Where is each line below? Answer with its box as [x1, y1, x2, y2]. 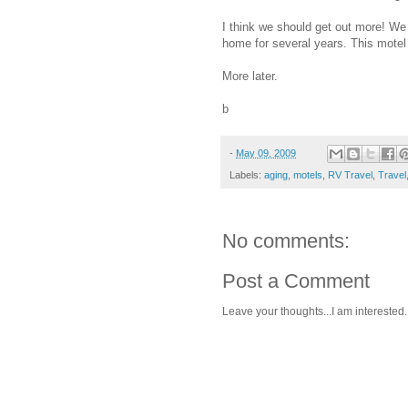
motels [293, 169, 322, 181]
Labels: [229, 169, 264, 181]
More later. [222, 68, 278, 83]
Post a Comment [222, 270, 370, 293]
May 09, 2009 [236, 147, 296, 158]
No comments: [222, 229, 350, 253]
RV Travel [328, 169, 372, 181]
